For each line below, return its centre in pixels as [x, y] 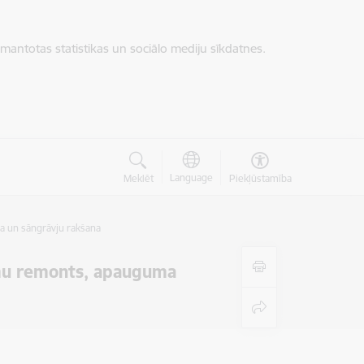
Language [191, 178]
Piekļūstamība [260, 178]
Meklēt [138, 178]
